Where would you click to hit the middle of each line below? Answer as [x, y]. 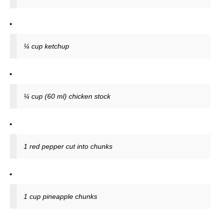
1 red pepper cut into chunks [68, 147]
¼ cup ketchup [46, 46]
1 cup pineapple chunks [60, 197]
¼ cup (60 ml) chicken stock [67, 96]
